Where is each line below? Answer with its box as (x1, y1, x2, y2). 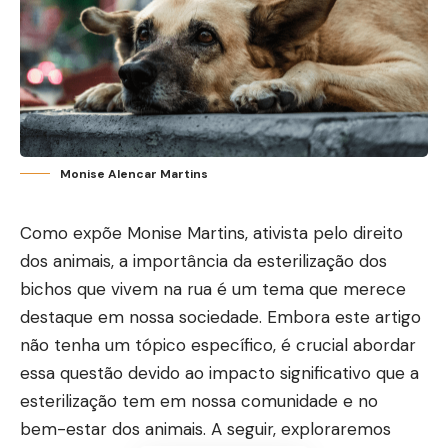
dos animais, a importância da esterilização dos (20, 250, 387, 272)
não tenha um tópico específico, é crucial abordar (20, 334, 416, 356)
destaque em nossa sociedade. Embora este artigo (20, 306, 421, 328)
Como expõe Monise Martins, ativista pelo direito (20, 222, 403, 244)
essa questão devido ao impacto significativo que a (20, 362, 419, 384)
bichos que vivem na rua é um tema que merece (20, 278, 406, 300)
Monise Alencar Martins (60, 166, 208, 182)
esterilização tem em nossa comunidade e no (20, 390, 378, 412)
